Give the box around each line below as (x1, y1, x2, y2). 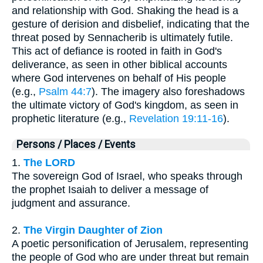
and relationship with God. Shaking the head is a (12, 5, 238, 17)
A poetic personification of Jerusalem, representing (12, 238, 248, 250)
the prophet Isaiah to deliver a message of (12, 184, 208, 196)
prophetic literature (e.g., (12, 113, 129, 125)
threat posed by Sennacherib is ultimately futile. (12, 32, 233, 44)
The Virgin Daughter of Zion (23, 224, 163, 237)
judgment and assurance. (12, 197, 130, 210)
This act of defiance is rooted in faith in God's (12, 45, 222, 58)
